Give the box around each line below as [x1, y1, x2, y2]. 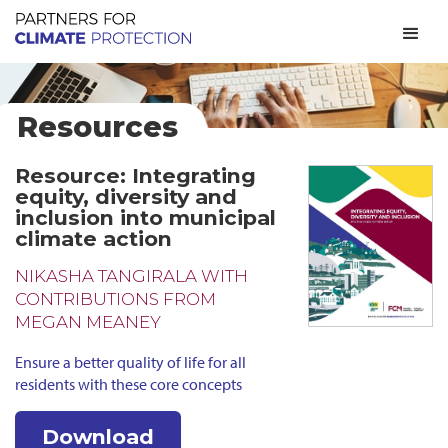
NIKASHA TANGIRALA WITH [15, 266, 248, 287]
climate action [15, 226, 172, 252]
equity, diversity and [15, 184, 237, 210]
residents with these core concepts [15, 374, 242, 395]
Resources [16, 109, 178, 145]
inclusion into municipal [15, 205, 276, 231]
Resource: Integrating [15, 163, 256, 189]
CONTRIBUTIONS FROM [15, 289, 216, 310]
